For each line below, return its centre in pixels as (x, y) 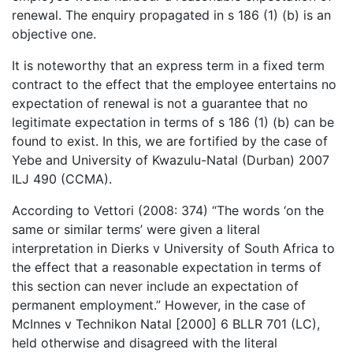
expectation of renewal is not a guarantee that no (160, 104)
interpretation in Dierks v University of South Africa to (173, 249)
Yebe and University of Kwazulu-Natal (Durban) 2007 (171, 160)
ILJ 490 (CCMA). (62, 179)
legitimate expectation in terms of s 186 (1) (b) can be (173, 123)
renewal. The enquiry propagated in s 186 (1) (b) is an (171, 15)
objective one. (54, 34)
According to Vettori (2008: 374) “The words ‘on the (168, 211)
